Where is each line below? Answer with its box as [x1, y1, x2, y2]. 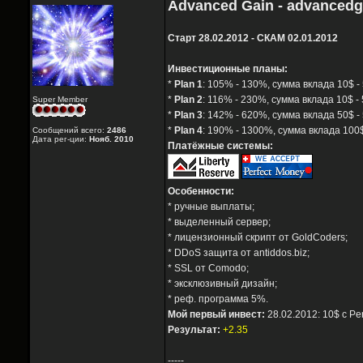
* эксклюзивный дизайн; [168, 278, 277, 290]
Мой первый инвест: [168, 309, 265, 321]
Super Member [32, 95, 88, 105]
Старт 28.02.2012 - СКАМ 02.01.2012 [168, 32, 338, 45]
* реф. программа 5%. [168, 293, 268, 305]
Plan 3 [174, 109, 203, 122]
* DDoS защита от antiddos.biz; [168, 247, 310, 259]
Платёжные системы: [168, 140, 273, 152]
